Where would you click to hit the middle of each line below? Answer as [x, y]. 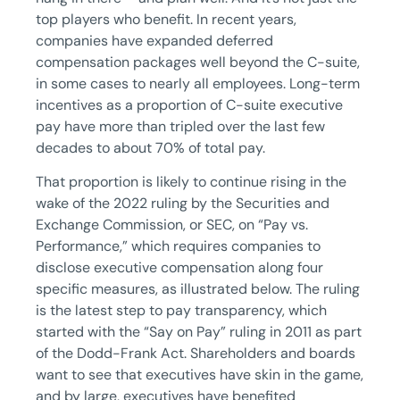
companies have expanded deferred [154, 41]
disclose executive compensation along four [179, 268]
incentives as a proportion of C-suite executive [189, 105]
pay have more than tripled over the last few [180, 127]
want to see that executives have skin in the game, [200, 375]
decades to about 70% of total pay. [150, 148]
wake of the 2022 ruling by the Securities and [183, 204]
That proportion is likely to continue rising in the [191, 182]
